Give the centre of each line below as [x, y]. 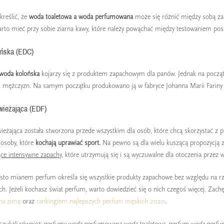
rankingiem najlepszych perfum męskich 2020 [100, 201]
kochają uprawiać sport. [68, 143]
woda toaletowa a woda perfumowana [81, 17]
